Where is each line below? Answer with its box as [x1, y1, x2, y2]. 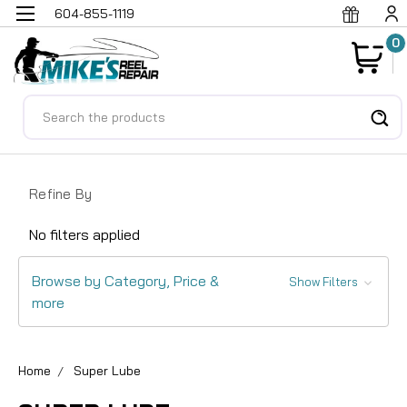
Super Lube [74, 362, 141, 379]
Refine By [29, 184, 93, 203]
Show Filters [288, 273, 361, 289]
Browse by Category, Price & [32, 271, 219, 290]
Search [23, 95, 69, 114]
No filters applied [29, 224, 140, 243]
